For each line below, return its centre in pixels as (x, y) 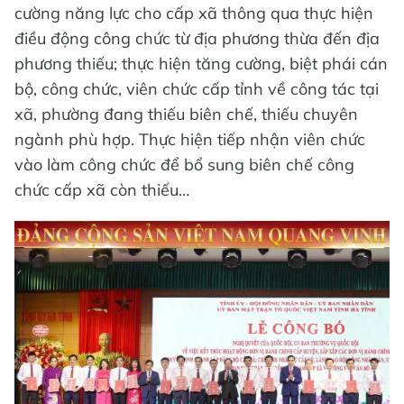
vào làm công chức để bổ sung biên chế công (184, 165)
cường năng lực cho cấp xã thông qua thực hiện (194, 14)
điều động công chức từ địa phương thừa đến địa (197, 39)
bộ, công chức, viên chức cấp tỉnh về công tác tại (197, 89)
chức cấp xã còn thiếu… (102, 190)
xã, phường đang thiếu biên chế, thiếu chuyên (186, 115)
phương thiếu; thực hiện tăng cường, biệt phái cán (201, 64)
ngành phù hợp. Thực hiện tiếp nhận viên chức (190, 140)
